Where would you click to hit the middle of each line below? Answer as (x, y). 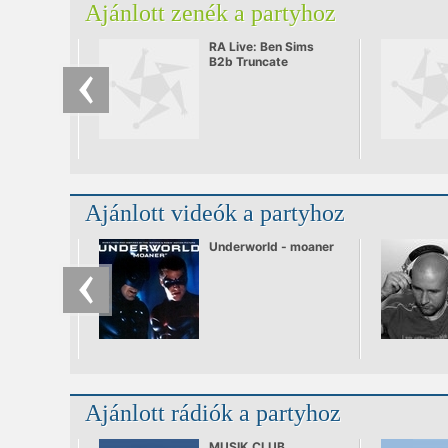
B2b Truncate (248, 62)
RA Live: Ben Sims (261, 47)
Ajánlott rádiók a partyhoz (213, 413)
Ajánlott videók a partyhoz (215, 213)
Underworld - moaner (271, 247)
